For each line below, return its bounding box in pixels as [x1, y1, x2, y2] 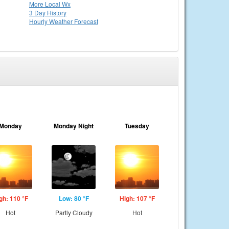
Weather [49, 17, 74, 26]
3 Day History [29, 8, 66, 17]
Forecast [74, 17, 98, 26]
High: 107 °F [119, 194, 155, 203]
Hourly [29, 17, 49, 26]
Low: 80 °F [58, 194, 89, 203]
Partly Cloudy [55, 208, 93, 217]
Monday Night [54, 121, 94, 130]
